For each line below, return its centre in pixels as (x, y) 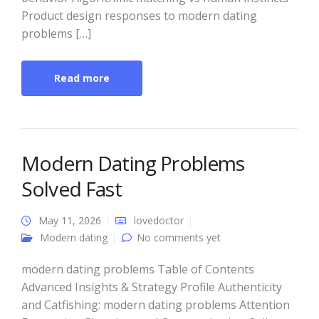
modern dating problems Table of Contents (138, 269)
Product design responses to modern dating (139, 15)
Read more (82, 78)
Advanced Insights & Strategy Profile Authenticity (152, 287)
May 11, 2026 (70, 220)
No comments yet (179, 237)
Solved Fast (72, 188)
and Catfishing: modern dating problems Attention (156, 304)
